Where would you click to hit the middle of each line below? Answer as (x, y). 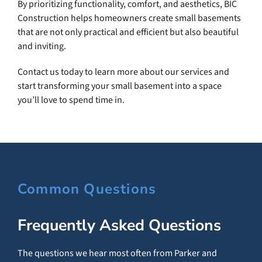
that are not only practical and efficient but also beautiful (128, 32)
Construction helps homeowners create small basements (129, 18)
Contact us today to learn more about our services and (123, 72)
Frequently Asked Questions (119, 225)
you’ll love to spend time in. (71, 100)
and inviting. (42, 46)
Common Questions (87, 189)
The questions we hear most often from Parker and (117, 254)
